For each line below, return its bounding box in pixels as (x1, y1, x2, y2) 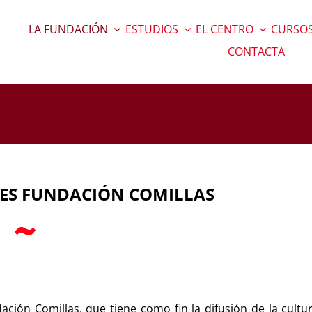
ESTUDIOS (125, 21, 178, 37)
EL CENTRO (195, 21, 253, 37)
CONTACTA (228, 43, 286, 59)
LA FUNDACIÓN (29, 21, 109, 37)
